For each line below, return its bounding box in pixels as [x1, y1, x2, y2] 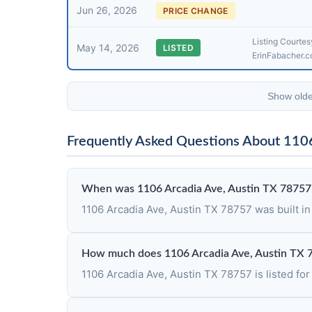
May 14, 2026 [77, 42, 139, 54]
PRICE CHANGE [163, 6, 228, 16]
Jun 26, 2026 [77, 4, 137, 16]
